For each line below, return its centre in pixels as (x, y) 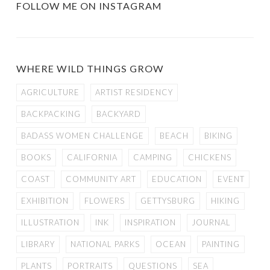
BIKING (218, 136)
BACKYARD (119, 114)
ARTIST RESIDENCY (134, 93)
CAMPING (153, 158)
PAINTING (221, 244)
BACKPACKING (51, 114)
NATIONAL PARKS (105, 244)
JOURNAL (211, 223)
